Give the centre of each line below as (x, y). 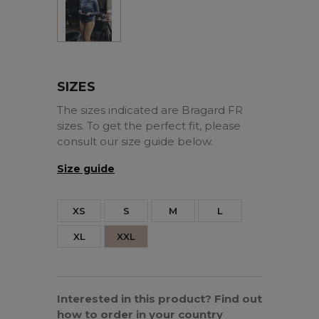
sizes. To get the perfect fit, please (149, 126)
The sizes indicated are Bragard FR (150, 110)
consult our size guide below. (135, 142)
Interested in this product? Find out (159, 299)
